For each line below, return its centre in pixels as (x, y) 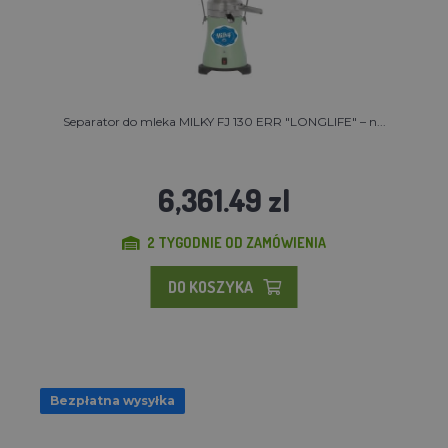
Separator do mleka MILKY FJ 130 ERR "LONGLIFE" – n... (224, 121)
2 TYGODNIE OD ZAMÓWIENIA (236, 242)
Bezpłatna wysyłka (112, 400)
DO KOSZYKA (210, 286)
